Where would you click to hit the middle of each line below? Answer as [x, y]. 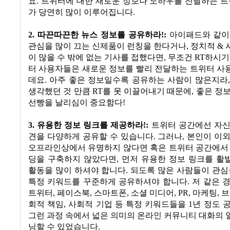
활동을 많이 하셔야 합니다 [77, 171]
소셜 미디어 [152, 193]
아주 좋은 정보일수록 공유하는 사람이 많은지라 [139, 80]
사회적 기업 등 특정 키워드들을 [127, 205]
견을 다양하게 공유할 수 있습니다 [91, 137]
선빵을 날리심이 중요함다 [75, 103]
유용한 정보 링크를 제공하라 [90, 126]
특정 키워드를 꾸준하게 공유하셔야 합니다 [108, 182]
